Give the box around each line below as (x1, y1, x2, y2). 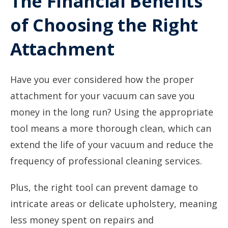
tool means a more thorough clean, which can (10, 122, 211, 134)
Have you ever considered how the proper (10, 73, 194, 85)
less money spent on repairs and (10, 214, 154, 226)
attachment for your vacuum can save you (10, 90, 195, 102)
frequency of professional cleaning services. (10, 155, 202, 167)
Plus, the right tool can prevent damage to (10, 181, 198, 193)
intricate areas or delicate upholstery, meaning (10, 197, 217, 210)
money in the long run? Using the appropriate (10, 106, 213, 118)
